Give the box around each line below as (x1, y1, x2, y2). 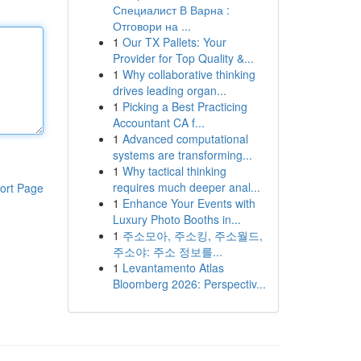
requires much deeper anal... (112, 179, 260, 195)
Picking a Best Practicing (122, 98, 247, 114)
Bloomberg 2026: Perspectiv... (112, 276, 266, 292)
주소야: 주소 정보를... (112, 243, 222, 259)
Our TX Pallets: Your (122, 34, 226, 50)
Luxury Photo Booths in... (112, 211, 241, 227)
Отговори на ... (112, 18, 191, 34)
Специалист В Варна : (112, 2, 230, 18)
